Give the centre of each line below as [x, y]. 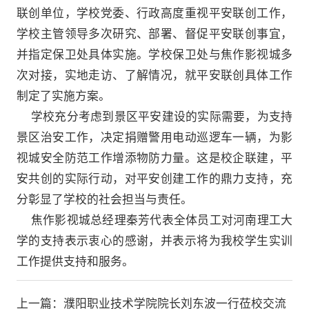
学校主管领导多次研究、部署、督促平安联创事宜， [154, 33]
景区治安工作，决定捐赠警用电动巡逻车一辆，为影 [154, 137]
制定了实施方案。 [63, 96]
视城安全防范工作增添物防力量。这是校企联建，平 [154, 158]
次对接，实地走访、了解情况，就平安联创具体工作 [154, 75]
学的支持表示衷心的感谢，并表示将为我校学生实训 [154, 240]
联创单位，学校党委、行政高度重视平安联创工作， [154, 13]
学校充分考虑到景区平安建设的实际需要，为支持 [154, 116]
